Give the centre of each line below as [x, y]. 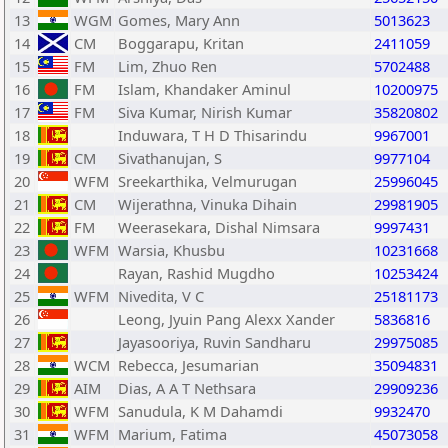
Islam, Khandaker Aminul [204, 89]
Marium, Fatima [172, 434]
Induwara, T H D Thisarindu [212, 135]
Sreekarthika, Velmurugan [207, 181]
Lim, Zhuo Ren [167, 66]
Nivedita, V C [161, 296]
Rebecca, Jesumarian [188, 365]
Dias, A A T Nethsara [187, 388]
